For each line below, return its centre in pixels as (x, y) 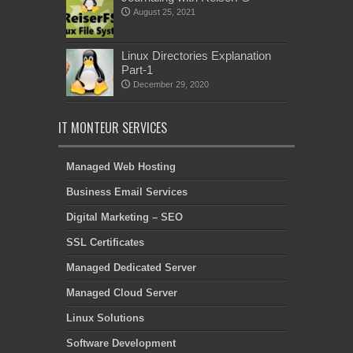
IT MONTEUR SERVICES (113, 128)
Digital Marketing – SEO (124, 217)
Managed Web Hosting (121, 167)
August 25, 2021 (164, 12)
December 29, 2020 (171, 85)
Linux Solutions (105, 318)
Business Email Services (127, 192)
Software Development (121, 344)
